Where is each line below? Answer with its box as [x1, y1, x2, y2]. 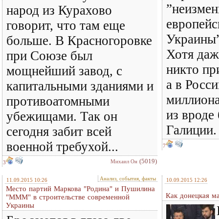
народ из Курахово [6, 3, 112, 18]
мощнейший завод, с [6, 64, 122, 78]
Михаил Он [110, 158, 137, 164]
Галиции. [166, 123, 217, 137]
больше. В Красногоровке [6, 33, 152, 48]
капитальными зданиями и [6, 79, 153, 93]
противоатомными [6, 94, 109, 109]
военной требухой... [6, 139, 118, 154]
